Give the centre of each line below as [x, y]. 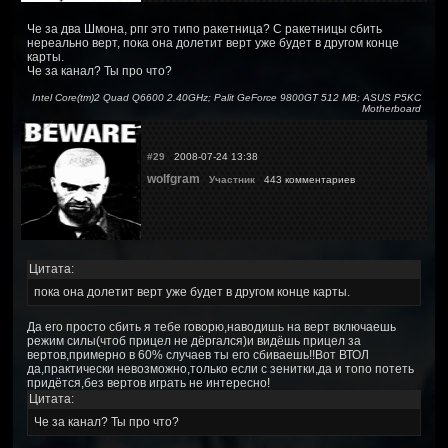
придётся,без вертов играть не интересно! [148, 382]
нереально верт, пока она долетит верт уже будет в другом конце [213, 42]
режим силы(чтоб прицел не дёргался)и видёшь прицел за [194, 340]
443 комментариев [308, 179]
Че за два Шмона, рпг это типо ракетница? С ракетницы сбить [204, 28]
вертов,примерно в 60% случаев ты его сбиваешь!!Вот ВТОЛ [198, 354]
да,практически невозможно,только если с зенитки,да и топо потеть [220, 368]
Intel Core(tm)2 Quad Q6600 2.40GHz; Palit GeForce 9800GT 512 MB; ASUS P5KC [226, 97]
